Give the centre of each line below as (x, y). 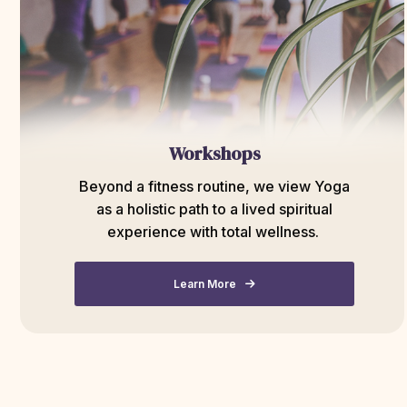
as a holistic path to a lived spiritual (215, 209)
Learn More (205, 283)
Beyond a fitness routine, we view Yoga (215, 186)
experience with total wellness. (214, 232)
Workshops (214, 154)
